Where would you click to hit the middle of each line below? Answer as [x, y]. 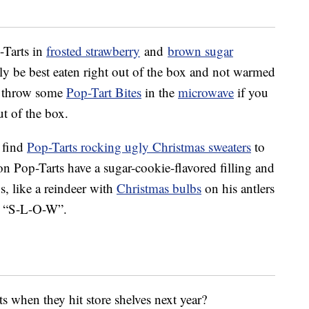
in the [160, 92]
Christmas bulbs [159, 188]
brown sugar [200, 51]
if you [251, 92]
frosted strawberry [93, 51]
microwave [206, 92]
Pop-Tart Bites [104, 92]
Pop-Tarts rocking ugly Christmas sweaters [139, 147]
